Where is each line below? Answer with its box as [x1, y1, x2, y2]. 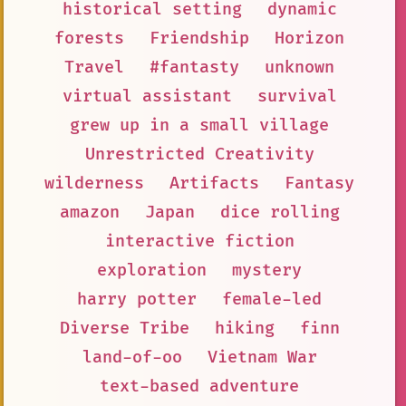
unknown [265, 56, 334, 78]
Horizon [275, 27, 344, 49]
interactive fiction [104, 230, 295, 252]
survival [256, 85, 337, 107]
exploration [97, 259, 207, 281]
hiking [214, 317, 275, 339]
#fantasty [150, 56, 239, 78]
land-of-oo [82, 346, 182, 368]
